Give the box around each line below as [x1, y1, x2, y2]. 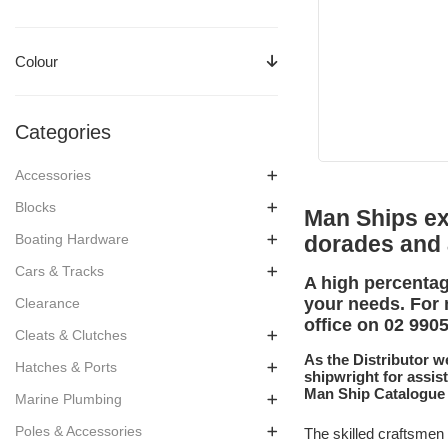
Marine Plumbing [15, 390, 122, 407]
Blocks [15, 198, 56, 215]
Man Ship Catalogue [304, 384, 446, 402]
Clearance [15, 294, 80, 311]
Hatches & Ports [15, 358, 117, 375]
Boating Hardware [15, 230, 129, 247]
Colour [15, 52, 58, 70]
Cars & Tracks [15, 262, 104, 279]
